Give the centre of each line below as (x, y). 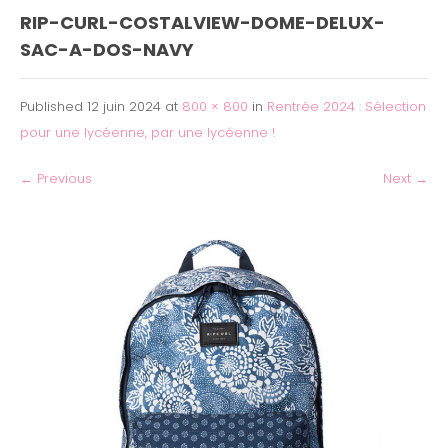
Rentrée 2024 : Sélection (346, 106)
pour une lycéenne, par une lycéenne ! (147, 132)
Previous (62, 178)
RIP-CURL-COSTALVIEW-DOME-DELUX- (202, 22)
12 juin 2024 (124, 106)
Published (53, 106)
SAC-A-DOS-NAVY (107, 49)
